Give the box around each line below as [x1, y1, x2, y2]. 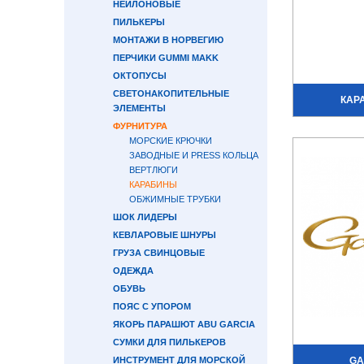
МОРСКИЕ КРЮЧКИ [129, 136, 212, 145]
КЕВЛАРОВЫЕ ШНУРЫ [113, 230, 216, 240]
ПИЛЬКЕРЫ [113, 17, 165, 27]
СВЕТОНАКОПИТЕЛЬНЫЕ [113, 89, 229, 98]
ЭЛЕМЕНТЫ [113, 103, 166, 113]
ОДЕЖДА [113, 266, 154, 275]
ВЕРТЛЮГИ [129, 165, 178, 175]
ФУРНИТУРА [113, 121, 167, 131]
